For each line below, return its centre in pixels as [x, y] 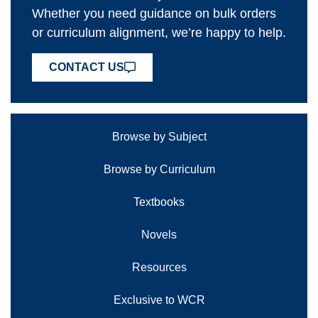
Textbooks [159, 202]
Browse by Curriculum [159, 169]
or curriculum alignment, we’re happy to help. [159, 33]
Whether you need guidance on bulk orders [154, 14]
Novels [159, 234]
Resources [159, 267]
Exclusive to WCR [159, 300]
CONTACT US [87, 67]
